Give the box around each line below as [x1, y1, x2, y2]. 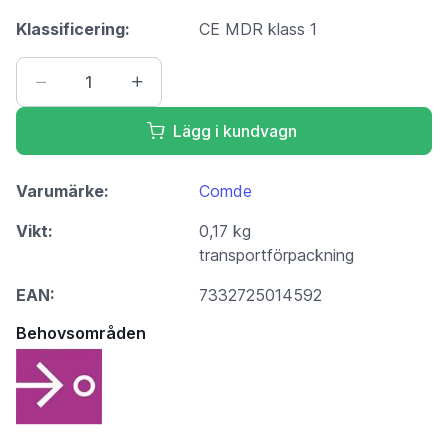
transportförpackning [199, 244, 355, 265]
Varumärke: [16, 180, 109, 201]
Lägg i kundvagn [173, 120, 297, 141]
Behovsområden [16, 322, 146, 343]
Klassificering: [16, 18, 130, 39]
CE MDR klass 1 [199, 18, 318, 39]
